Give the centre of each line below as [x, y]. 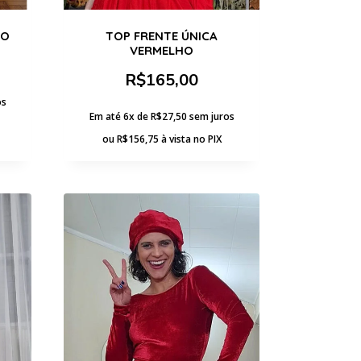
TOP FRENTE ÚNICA [162, 35]
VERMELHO [162, 50]
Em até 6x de [120, 116]
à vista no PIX [191, 139]
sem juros [212, 116]
